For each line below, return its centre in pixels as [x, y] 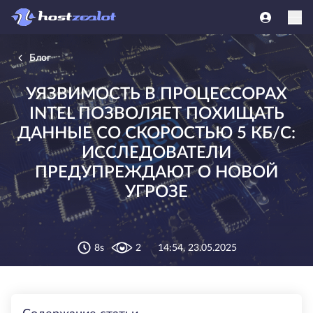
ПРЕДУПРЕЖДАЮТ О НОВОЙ [156, 172]
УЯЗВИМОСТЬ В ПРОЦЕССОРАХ [156, 94]
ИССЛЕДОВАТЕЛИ [156, 153]
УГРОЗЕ [156, 192]
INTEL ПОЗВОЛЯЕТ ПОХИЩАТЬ [156, 114]
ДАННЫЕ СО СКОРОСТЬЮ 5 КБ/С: [156, 133]
